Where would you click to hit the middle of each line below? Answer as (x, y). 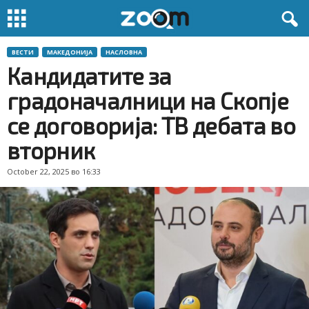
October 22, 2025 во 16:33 (54, 171)
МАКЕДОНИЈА (70, 52)
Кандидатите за (89, 76)
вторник (51, 150)
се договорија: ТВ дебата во (151, 126)
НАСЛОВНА (124, 52)
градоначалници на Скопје (148, 101)
